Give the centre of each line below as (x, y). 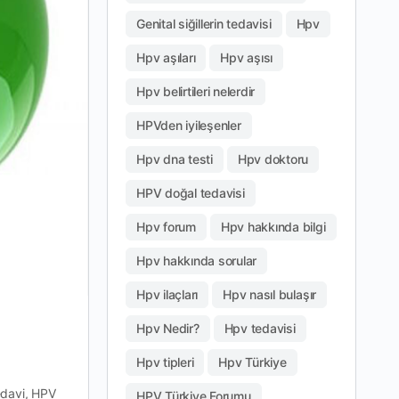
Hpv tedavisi (260, 328)
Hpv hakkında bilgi (273, 226)
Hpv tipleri (165, 362)
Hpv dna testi (175, 159)
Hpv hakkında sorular (197, 260)
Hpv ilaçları (167, 294)
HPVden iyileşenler (189, 125)
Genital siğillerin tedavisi (204, 23)
